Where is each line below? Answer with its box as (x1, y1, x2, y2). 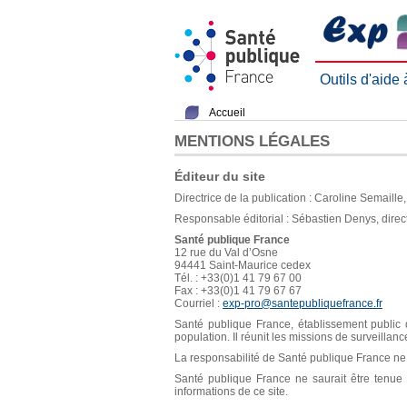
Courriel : (174, 297, 223, 310)
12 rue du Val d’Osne (174, 246, 278, 259)
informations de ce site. (174, 385, 288, 398)
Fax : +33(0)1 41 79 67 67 (174, 284, 302, 297)
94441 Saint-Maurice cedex (174, 259, 311, 272)
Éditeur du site (174, 169, 265, 184)
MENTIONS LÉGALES (174, 133, 330, 150)
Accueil (209, 106, 245, 119)
